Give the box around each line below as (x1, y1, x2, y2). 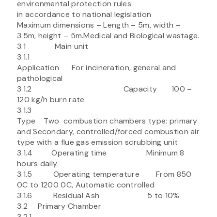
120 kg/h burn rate (17, 94, 85, 105)
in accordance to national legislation (17, 9, 152, 19)
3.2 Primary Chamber (17, 201, 101, 211)
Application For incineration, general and (17, 62, 176, 73)
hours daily (17, 158, 58, 169)
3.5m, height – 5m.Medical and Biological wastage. (17, 30, 200, 41)
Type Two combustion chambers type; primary (17, 115, 200, 126)
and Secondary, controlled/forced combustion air (17, 126, 200, 137)
